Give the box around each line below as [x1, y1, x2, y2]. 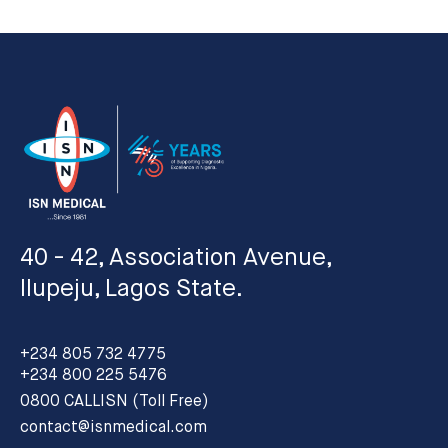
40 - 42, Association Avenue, [20, 245, 333, 270]
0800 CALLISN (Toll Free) [20, 393, 209, 410]
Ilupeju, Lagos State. [20, 276, 243, 301]
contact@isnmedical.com [20, 419, 207, 436]
